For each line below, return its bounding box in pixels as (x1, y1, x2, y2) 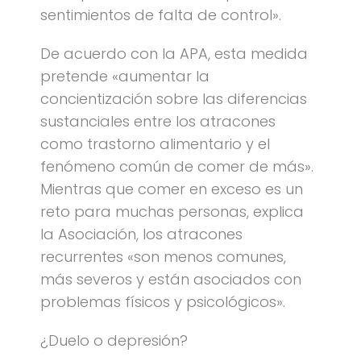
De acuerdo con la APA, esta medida (40, 44, 308, 64)
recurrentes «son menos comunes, (40, 247, 286, 267)
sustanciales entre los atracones (40, 111, 276, 131)
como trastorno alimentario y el (40, 134, 270, 154)
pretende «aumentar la (40, 66, 210, 86)
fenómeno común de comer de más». (40, 156, 313, 176)
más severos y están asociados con (40, 269, 301, 289)
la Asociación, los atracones (40, 224, 243, 244)
